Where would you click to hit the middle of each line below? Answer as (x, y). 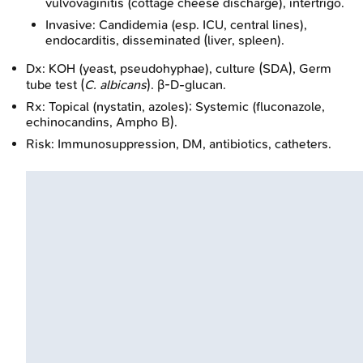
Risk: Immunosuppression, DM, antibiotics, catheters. (179, 143)
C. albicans (115, 84)
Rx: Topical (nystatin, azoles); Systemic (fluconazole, (175, 106)
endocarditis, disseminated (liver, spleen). (165, 40)
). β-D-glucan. (186, 84)
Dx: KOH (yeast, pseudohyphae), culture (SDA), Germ (179, 68)
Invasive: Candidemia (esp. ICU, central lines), (176, 24)
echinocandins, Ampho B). (102, 122)
